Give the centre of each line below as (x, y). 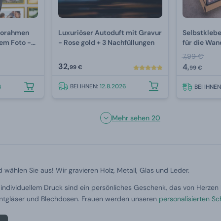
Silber (192, 53)
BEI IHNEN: (85, 87)
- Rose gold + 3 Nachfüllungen (109, 43)
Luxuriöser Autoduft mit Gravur (110, 33)
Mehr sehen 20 (136, 118)
